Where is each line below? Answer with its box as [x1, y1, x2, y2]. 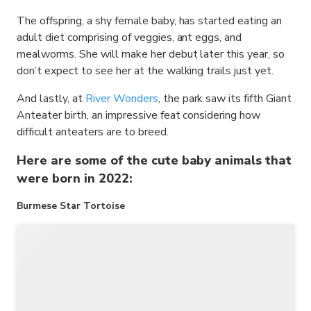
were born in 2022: [17, 170, 133, 187]
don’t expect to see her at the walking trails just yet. [17, 63, 274, 78]
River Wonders [85, 91, 158, 106]
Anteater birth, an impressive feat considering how [17, 108, 261, 123]
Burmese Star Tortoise [17, 199, 125, 212]
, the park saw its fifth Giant [158, 91, 292, 106]
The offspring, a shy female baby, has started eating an [17, 13, 283, 28]
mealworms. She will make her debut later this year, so [17, 47, 285, 62]
